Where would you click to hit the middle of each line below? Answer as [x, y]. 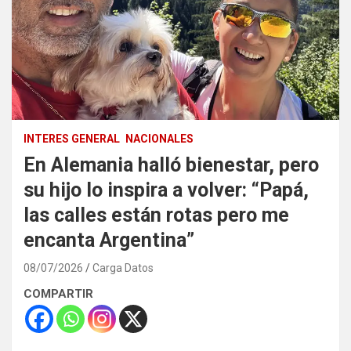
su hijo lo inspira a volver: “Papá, [166, 190]
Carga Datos [123, 268]
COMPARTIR [58, 293]
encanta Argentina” [109, 240]
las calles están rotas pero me [156, 215]
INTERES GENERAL [72, 138]
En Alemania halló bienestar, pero [171, 165]
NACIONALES [159, 138]
